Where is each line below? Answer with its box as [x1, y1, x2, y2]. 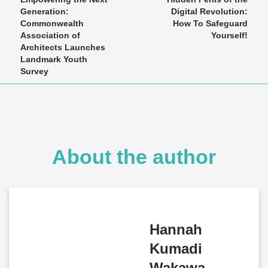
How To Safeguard [173, 19, 248, 28]
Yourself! [211, 31, 248, 40]
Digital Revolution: [171, 7, 248, 16]
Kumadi [149, 240, 202, 257]
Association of [20, 31, 80, 40]
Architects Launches [20, 42, 105, 52]
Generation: [20, 7, 69, 16]
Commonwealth [20, 19, 84, 28]
